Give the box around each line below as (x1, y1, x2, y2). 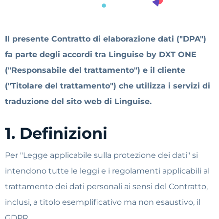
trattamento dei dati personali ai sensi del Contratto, (5, 182, 208, 191)
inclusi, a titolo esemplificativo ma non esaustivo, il (5, 197, 200, 207)
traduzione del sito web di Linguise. (5, 97, 152, 106)
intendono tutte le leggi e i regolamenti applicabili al (5, 166, 210, 175)
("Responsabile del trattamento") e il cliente (5, 66, 185, 75)
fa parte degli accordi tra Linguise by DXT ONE (5, 50, 197, 59)
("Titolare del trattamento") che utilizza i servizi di (5, 81, 210, 90)
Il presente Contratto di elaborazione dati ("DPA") (5, 34, 206, 44)
